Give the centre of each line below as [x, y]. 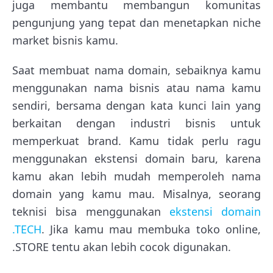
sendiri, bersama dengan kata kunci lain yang [136, 105]
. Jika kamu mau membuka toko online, [151, 229]
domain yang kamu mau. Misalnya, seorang [136, 193]
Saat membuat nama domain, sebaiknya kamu [136, 70]
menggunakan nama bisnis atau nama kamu [136, 87]
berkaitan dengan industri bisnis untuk [136, 123]
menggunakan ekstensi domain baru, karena [136, 158]
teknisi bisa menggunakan [91, 211]
